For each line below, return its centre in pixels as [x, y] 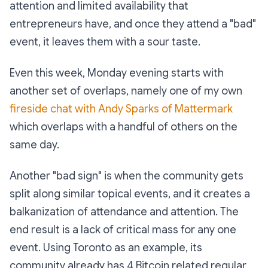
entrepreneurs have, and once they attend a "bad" [133, 24]
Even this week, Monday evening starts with [117, 73]
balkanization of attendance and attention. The [124, 211]
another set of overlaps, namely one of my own [126, 91]
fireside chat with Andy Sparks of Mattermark [121, 109]
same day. [34, 144]
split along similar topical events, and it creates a [130, 194]
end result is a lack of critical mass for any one [123, 229]
